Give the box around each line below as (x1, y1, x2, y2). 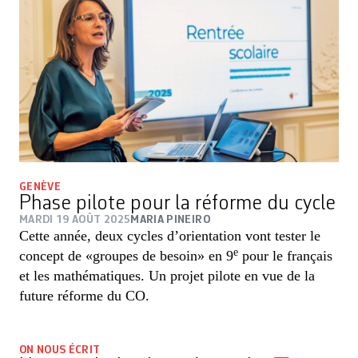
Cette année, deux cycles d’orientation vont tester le (19, 228, 320, 245)
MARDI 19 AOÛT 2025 (19, 214, 131, 226)
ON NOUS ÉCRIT (19, 344, 101, 356)
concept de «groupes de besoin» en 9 (19, 248, 233, 265)
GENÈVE (19, 181, 62, 193)
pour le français (238, 248, 332, 265)
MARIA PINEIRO (130, 214, 210, 226)
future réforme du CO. (19, 288, 149, 304)
